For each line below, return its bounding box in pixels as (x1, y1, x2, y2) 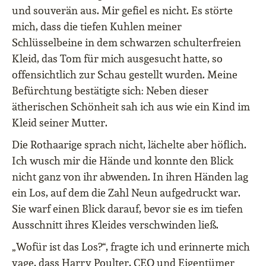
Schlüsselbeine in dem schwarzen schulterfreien (12, 36, 241, 50)
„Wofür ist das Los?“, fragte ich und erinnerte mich (12, 240, 250, 254)
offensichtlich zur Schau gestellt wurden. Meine (12, 68, 237, 82)
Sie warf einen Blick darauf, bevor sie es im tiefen (12, 202, 243, 216)
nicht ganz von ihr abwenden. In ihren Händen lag (12, 170, 248, 184)
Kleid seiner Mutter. (12, 116, 107, 130)
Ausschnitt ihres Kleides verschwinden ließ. (12, 218, 218, 232)
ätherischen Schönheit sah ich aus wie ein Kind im (12, 100, 250, 114)
